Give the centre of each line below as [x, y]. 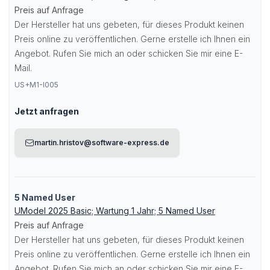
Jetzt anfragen [47, 111]
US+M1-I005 [36, 85]
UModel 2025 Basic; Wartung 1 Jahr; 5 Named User [115, 211]
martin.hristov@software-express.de [102, 143]
